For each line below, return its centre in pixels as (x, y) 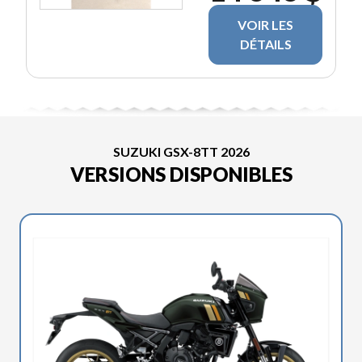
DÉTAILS (265, 44)
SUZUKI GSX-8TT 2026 (181, 151)
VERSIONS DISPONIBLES (181, 174)
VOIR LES (265, 24)
